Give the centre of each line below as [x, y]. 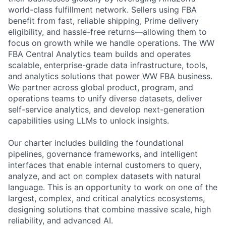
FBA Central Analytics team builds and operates [99, 54]
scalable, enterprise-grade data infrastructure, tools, [108, 65]
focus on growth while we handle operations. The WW [111, 43]
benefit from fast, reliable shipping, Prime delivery [103, 20]
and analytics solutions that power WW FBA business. [110, 76]
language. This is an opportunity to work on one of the [113, 187]
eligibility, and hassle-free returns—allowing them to [107, 32]
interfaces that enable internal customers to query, [105, 165]
